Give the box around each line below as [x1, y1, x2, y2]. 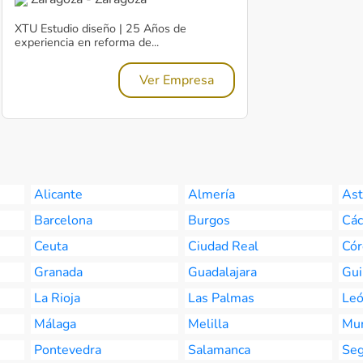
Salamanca [188, 341, 250, 359]
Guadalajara [188, 263, 257, 281]
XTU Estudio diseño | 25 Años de [15, 20, 187, 36]
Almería [188, 186, 235, 203]
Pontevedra [34, 341, 101, 359]
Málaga [34, 315, 76, 333]
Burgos [188, 211, 230, 229]
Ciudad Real [188, 237, 258, 255]
